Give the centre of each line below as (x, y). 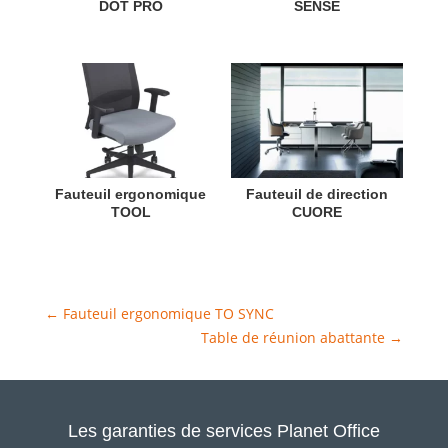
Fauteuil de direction (317, 193)
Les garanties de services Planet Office (223, 430)
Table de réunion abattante (293, 337)
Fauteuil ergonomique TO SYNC (168, 313)
